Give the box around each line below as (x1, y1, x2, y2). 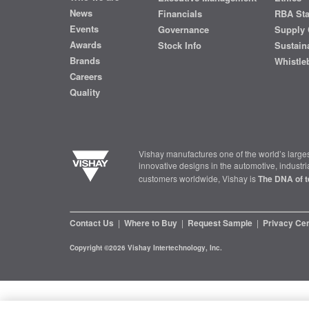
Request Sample (187, 217, 255, 229)
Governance (157, 23, 209, 36)
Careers (69, 70, 102, 83)
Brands (69, 54, 100, 67)
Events (69, 22, 99, 35)
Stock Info (157, 39, 201, 52)
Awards (69, 38, 101, 51)
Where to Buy (123, 217, 177, 229)
